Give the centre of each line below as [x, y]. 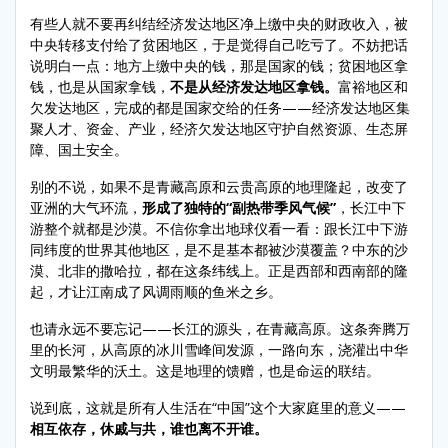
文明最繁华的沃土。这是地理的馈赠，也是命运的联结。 [205, 370]
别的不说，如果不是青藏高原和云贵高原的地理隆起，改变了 [219, 186]
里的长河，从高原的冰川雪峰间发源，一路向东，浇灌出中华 [219, 349]
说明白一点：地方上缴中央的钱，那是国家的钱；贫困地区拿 [219, 65]
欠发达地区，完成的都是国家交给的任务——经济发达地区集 [220, 107]
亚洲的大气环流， [86, 207]
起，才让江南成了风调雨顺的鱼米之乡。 [156, 291]
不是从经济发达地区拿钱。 [254, 86]
